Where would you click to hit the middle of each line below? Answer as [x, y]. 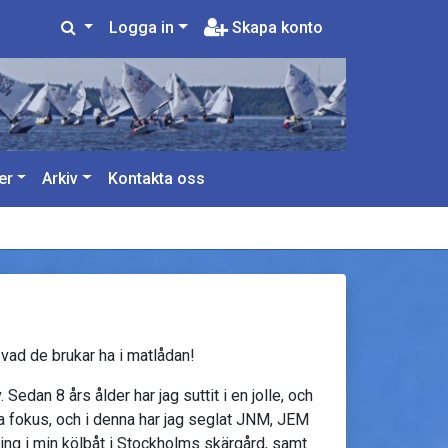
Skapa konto [275, 27]
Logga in [142, 27]
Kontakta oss [157, 178]
